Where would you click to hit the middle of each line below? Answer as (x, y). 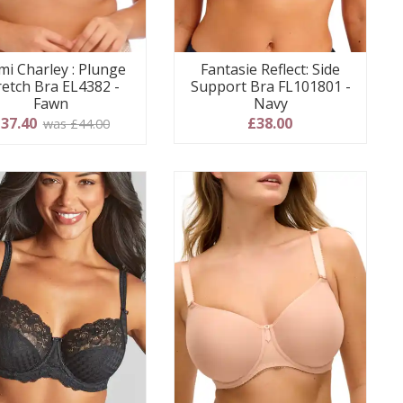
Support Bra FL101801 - (270, 87)
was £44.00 (76, 124)
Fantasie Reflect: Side (271, 70)
